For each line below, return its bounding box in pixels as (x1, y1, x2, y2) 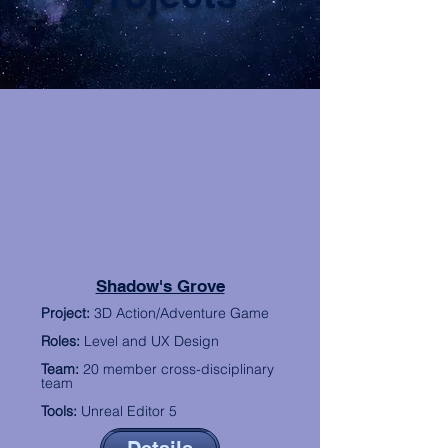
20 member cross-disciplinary (83, 360, 274, 378)
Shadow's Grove (95, 276, 225, 296)
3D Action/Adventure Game (90, 304, 269, 322)
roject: (50, 304, 90, 322)
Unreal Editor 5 (77, 402, 177, 420)
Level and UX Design (80, 332, 219, 350)
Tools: (41, 402, 77, 420)
